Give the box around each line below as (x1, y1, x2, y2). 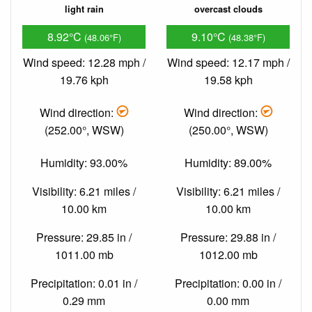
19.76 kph (59, 71, 109, 88)
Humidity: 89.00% (185, 155, 272, 171)
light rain (64, 2, 104, 15)
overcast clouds (194, 2, 263, 15)
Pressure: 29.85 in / (36, 229, 132, 246)
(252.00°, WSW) (44, 121, 124, 138)
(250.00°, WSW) (188, 121, 268, 138)
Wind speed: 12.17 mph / (166, 54, 290, 70)
